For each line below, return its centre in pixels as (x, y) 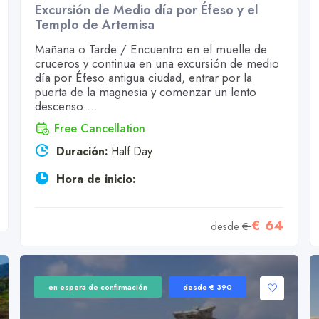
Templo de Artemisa (94, 25)
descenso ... (66, 106)
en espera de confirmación (98, 287)
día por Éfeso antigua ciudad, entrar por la (143, 78)
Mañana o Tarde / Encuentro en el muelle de (151, 49)
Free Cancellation (99, 129)
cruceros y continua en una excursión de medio (157, 63)
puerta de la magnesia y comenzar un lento (145, 92)
